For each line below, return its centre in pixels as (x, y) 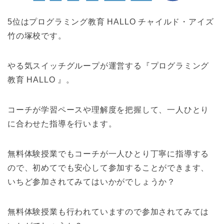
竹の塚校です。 (37, 36)
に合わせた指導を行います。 (62, 124)
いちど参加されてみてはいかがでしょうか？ (91, 182)
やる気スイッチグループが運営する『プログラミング (108, 66)
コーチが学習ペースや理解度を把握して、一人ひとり (108, 110)
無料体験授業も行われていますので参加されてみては (108, 212)
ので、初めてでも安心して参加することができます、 (108, 168)
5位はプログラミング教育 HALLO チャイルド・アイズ (111, 22)
